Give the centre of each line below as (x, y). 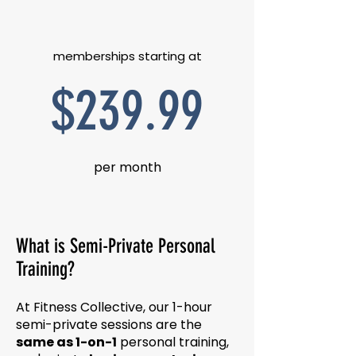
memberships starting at (127, 56)
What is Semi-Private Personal (116, 246)
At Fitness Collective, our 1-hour (114, 307)
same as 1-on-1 (66, 342)
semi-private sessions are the (109, 325)
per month (127, 167)
